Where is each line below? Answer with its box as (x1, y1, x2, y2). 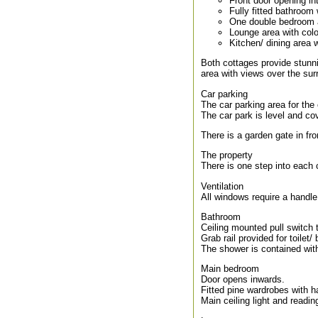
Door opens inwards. (201, 274, 285, 285)
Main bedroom (201, 263, 259, 275)
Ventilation (201, 180, 243, 192)
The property (201, 150, 253, 161)
